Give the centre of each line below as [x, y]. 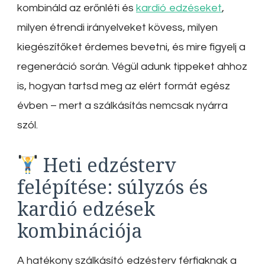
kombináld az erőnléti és [77, 8]
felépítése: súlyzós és [112, 186]
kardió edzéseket [179, 8]
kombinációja [80, 230]
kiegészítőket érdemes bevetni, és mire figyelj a [131, 47]
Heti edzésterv [108, 164]
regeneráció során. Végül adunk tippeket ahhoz [132, 66]
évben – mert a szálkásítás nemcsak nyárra [122, 105]
